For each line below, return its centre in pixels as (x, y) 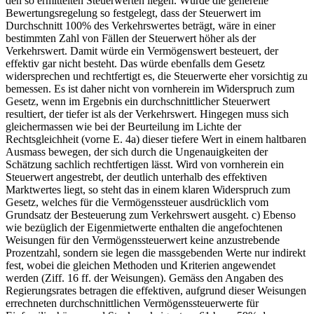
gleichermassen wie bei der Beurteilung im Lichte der (123, 126)
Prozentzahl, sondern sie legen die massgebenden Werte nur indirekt (156, 252)
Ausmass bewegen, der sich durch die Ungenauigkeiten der (137, 151)
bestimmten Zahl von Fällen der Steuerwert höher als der (131, 38)
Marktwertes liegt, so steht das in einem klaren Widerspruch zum (148, 189)
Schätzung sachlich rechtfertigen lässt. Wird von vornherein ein (145, 164)
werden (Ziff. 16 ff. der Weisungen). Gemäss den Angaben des (144, 278)
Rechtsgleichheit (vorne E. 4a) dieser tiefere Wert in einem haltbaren (156, 139)
